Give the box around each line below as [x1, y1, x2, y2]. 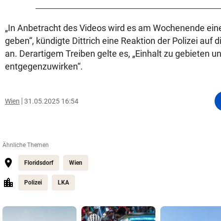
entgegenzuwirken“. [5, 61, 83, 72]
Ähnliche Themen [2, 142, 49, 149]
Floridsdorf [24, 159, 53, 167]
